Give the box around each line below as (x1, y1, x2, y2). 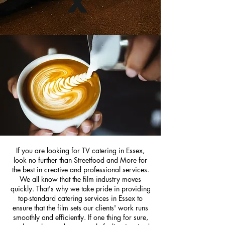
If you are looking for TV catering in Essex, (16, 146, 145, 155)
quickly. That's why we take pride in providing (10, 184, 151, 193)
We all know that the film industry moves (20, 174, 141, 184)
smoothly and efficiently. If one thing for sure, (13, 212, 148, 222)
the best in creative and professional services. (12, 165, 149, 174)
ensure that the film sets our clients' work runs (13, 203, 148, 212)
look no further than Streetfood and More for (14, 155, 147, 165)
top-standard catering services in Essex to (18, 193, 143, 203)
